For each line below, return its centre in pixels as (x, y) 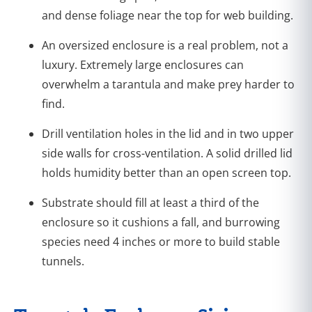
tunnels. (63, 261)
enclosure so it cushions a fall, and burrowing (161, 222)
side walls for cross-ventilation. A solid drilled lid (167, 153)
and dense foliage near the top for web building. (167, 15)
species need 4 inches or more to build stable (161, 241)
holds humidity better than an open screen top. (166, 172)
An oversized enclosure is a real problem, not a (165, 45)
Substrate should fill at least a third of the (150, 202)
